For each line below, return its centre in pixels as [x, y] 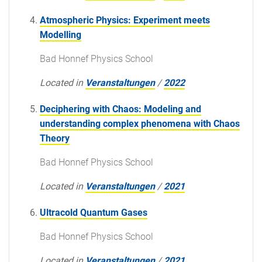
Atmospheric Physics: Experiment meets [125, 20]
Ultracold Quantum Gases [94, 212]
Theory [55, 138]
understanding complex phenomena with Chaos [140, 123]
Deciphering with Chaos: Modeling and [120, 109]
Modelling [61, 35]
